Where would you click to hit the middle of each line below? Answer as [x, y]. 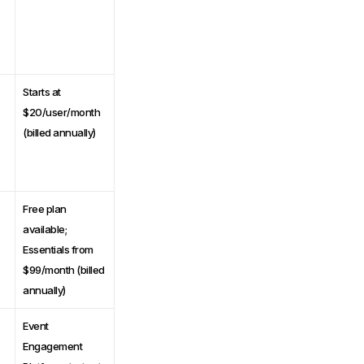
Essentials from [58, 249]
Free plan [45, 208]
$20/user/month [61, 112]
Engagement [52, 346]
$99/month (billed [64, 269]
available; [45, 229]
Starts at [42, 91]
